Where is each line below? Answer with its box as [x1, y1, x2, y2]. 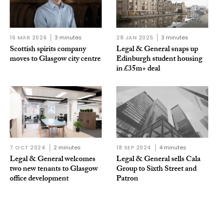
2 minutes [53, 143, 81, 151]
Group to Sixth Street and [116, 163, 197, 176]
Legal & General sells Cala [116, 153, 200, 166]
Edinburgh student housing [116, 53, 202, 66]
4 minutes [159, 143, 187, 151]
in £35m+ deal [116, 62, 160, 76]
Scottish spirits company [10, 43, 86, 56]
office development [10, 172, 69, 186]
